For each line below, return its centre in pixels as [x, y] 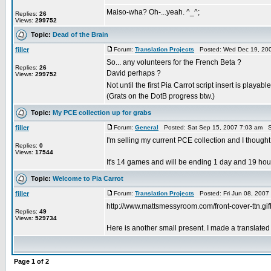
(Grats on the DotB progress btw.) [161, 96]
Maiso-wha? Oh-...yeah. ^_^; [153, 12]
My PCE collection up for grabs [102, 112]
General [147, 127]
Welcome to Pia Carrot [88, 178]
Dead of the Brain [80, 34]
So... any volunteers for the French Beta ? [174, 62]
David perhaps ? [134, 73]
